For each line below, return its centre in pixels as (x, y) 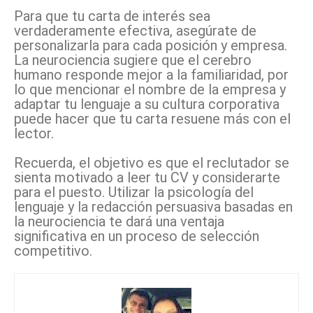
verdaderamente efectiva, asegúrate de (135, 31)
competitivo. (53, 251)
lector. (34, 134)
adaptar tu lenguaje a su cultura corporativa (147, 104)
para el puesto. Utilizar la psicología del (134, 192)
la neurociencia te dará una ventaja (119, 222)
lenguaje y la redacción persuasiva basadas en (153, 207)
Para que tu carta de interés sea (112, 16)
